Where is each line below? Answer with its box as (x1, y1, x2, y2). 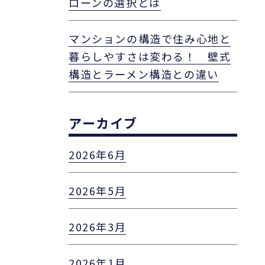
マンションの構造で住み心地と (69, 31, 231, 46)
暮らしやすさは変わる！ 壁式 (69, 49, 231, 64)
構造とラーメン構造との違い (69, 66, 219, 82)
